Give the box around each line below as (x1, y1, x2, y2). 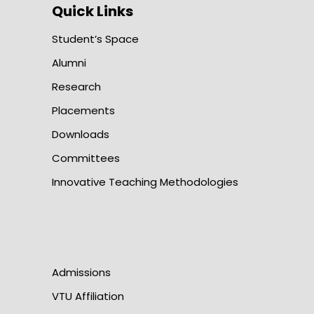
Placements (52, 103, 115, 118)
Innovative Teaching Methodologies (52, 175, 238, 190)
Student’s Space (52, 32, 139, 47)
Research (52, 79, 101, 95)
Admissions (52, 265, 111, 280)
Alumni (52, 55, 86, 71)
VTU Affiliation (52, 289, 124, 304)
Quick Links (52, 1, 133, 22)
